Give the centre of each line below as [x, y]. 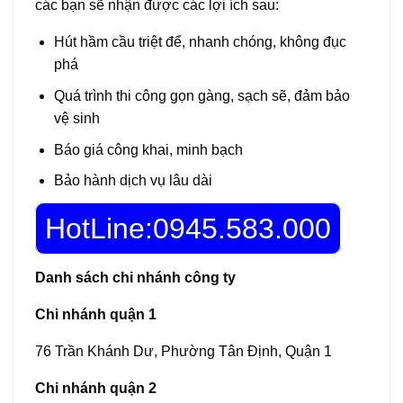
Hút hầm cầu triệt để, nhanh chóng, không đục [200, 42]
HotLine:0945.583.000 [188, 229]
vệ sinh [76, 119]
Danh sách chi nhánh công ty [135, 278]
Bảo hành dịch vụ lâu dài [133, 181]
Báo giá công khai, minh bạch [148, 149]
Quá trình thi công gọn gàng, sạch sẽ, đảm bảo [201, 96]
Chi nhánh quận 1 [96, 315]
